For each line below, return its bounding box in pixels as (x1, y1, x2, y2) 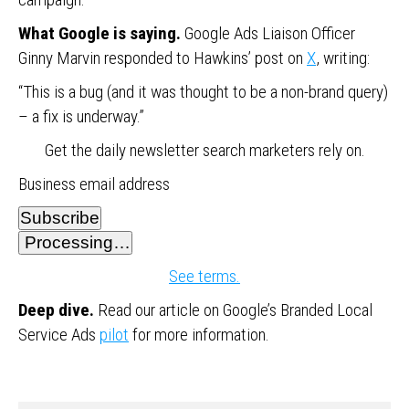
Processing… (20, 233, 131, 252)
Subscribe (20, 208, 100, 227)
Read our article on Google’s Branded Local (98, 299, 372, 320)
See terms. (169, 266, 240, 287)
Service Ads (18, 324, 100, 345)
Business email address (18, 173, 170, 194)
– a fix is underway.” (18, 106, 144, 127)
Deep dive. (18, 299, 98, 320)
